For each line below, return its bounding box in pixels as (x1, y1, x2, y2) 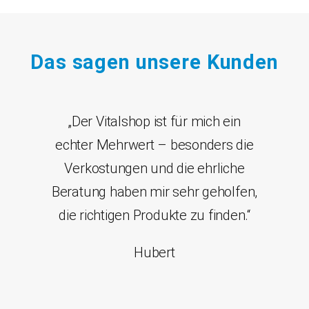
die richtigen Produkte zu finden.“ (59, 207, 250, 224)
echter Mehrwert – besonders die (55, 137, 254, 154)
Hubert (134, 244, 175, 261)
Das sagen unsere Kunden (30, 50, 279, 74)
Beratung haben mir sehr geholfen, (51, 183, 258, 201)
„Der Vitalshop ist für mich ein (68, 113, 241, 130)
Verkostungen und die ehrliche (64, 160, 245, 177)
